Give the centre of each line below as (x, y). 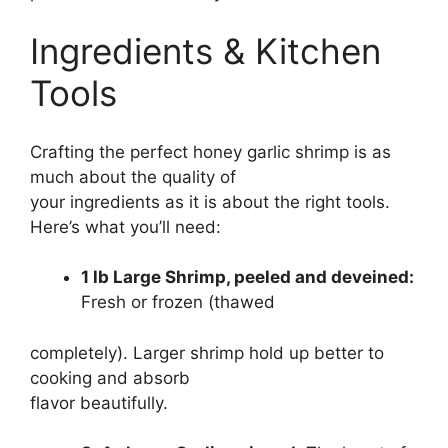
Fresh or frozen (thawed (178, 302)
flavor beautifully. (99, 402)
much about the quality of (133, 176)
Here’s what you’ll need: (125, 226)
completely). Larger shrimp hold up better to (207, 352)
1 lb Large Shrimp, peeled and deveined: (247, 277)
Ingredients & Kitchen (205, 51)
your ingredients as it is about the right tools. (210, 201)
